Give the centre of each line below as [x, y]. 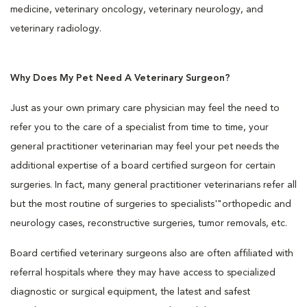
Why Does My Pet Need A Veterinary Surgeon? [120, 78]
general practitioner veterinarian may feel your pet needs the [145, 147]
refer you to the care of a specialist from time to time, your [139, 127]
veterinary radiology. [56, 29]
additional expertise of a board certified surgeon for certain [143, 166]
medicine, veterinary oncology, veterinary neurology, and [137, 10]
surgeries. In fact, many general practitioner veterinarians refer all [153, 185]
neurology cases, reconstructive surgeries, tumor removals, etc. [149, 223]
